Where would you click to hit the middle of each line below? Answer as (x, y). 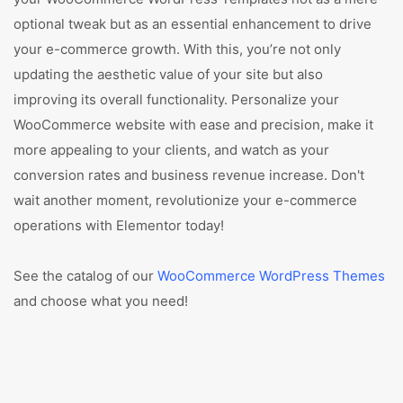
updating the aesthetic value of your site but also (168, 74)
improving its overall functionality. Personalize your (176, 99)
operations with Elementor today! (119, 225)
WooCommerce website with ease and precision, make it (193, 125)
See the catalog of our (85, 276)
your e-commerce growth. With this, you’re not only (177, 49)
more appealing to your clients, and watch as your (171, 150)
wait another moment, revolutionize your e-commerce (185, 200)
